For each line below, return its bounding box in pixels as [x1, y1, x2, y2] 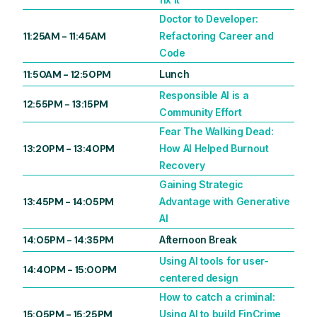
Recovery [159, 159, 205, 172]
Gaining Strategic [159, 178, 244, 191]
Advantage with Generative [159, 195, 290, 208]
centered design [159, 272, 238, 284]
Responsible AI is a [159, 89, 249, 102]
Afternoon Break [159, 234, 237, 246]
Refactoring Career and [159, 30, 274, 42]
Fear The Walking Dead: [159, 125, 274, 138]
